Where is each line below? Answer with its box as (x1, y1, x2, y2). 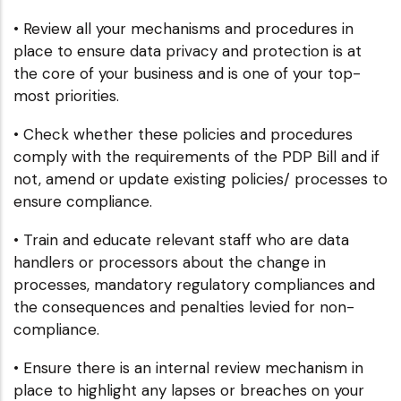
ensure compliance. (13, 191, 152, 211)
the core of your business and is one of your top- (13, 63, 361, 83)
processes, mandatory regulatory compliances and (13, 274, 375, 294)
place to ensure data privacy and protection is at (13, 40, 362, 61)
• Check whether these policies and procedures (13, 124, 353, 144)
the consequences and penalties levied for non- (13, 296, 354, 317)
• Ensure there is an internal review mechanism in (13, 357, 363, 378)
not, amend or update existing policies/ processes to (13, 168, 388, 189)
